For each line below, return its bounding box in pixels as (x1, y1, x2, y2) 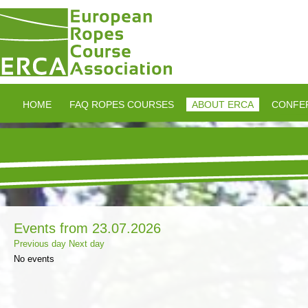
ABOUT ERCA (192, 99, 254, 110)
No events (14, 254, 54, 264)
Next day (69, 239, 104, 249)
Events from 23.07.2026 (14, 221, 161, 236)
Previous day (14, 239, 66, 249)
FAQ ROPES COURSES (69, 99, 174, 110)
